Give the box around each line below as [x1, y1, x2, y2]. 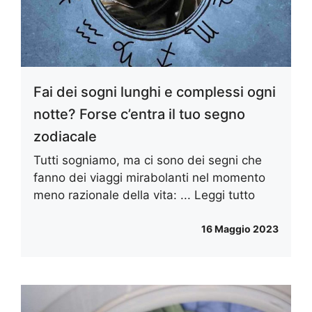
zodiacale [33, 127, 97, 145]
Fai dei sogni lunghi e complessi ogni [33, 83, 276, 100]
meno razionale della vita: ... [33, 187, 194, 202]
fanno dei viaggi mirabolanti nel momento [33, 170, 265, 185]
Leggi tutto [194, 187, 255, 202]
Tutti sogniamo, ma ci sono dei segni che [33, 153, 262, 167]
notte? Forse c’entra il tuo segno [33, 105, 245, 123]
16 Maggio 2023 [201, 223, 279, 235]
